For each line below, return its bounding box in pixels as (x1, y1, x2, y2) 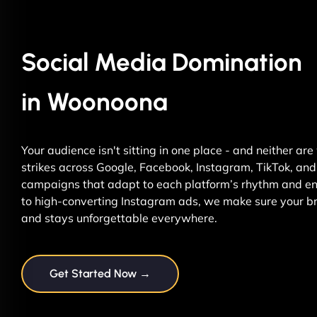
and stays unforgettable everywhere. (21, 210, 217, 225)
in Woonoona (21, 86, 168, 117)
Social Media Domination (21, 47, 302, 77)
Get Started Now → (50, 266, 151, 280)
